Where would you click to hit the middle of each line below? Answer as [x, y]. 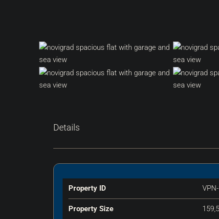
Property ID [87, 188]
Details [66, 127]
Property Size [91, 208]
